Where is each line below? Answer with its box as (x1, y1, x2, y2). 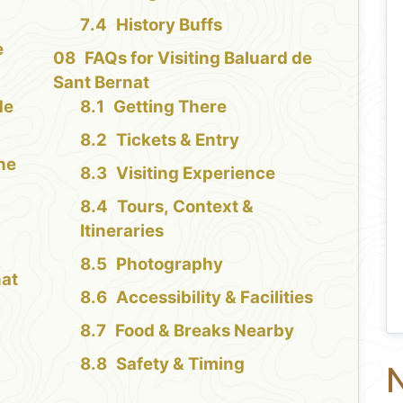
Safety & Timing (115, 353, 245, 374)
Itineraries (79, 219, 164, 241)
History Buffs (115, 13, 222, 35)
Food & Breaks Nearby (114, 319, 294, 341)
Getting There (112, 95, 227, 117)
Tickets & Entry (115, 129, 239, 150)
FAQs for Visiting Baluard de (84, 47, 312, 68)
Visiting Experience (115, 162, 275, 184)
